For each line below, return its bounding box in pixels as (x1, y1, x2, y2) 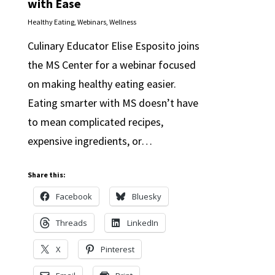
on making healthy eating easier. (27, 76, 176, 91)
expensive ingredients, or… (27, 133, 152, 148)
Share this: (27, 169, 66, 179)
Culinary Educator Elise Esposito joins (27, 38, 199, 53)
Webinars (77, 17, 106, 26)
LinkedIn (126, 217, 158, 228)
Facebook (55, 190, 92, 202)
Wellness (109, 17, 136, 26)
